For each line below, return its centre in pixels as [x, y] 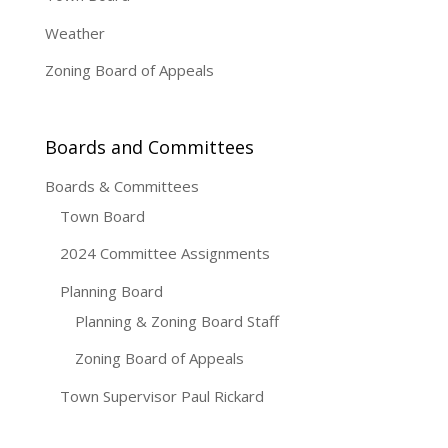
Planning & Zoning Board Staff [176, 320]
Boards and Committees [149, 146]
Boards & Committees [121, 185]
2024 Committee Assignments [164, 253]
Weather [74, 32]
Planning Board [111, 290]
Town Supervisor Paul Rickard [161, 395]
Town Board [102, 215]
